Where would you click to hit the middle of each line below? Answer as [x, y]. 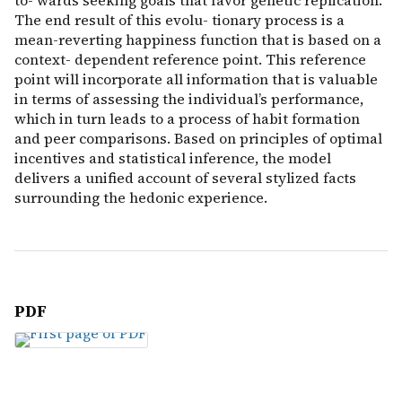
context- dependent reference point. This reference [190, 59]
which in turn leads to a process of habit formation [187, 118]
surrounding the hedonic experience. [141, 197]
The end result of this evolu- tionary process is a [179, 20]
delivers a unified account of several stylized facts [185, 178]
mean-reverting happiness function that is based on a [198, 39]
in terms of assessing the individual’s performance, [189, 99]
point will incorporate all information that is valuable [196, 79]
